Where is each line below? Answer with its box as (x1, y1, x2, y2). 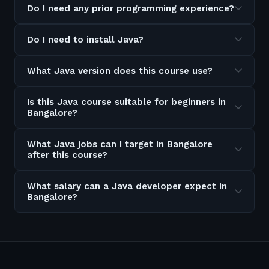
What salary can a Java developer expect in (27, 181, 227, 192)
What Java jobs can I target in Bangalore (27, 139, 213, 150)
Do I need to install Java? (27, 34, 144, 45)
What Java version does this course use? (27, 65, 213, 76)
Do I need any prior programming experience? (27, 3, 234, 14)
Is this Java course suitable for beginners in (27, 97, 226, 107)
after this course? (27, 150, 107, 160)
